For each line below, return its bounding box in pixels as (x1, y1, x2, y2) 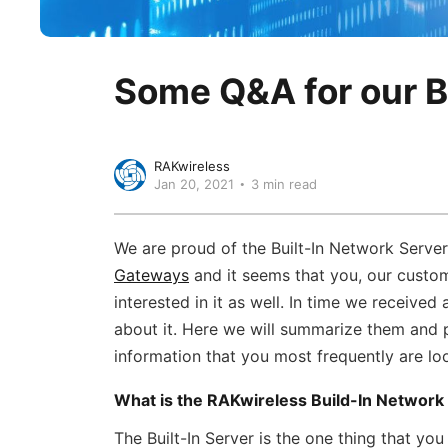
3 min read (251, 175, 317, 192)
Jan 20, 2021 (154, 175, 234, 192)
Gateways (114, 265, 189, 285)
